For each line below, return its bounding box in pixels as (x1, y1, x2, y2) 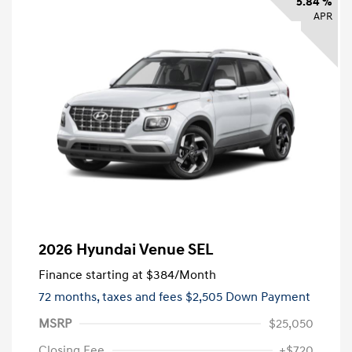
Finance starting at (38, 266, 143, 283)
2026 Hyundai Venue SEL (38, 240, 214, 259)
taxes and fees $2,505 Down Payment (102, 288, 310, 305)
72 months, (38, 288, 102, 305)
